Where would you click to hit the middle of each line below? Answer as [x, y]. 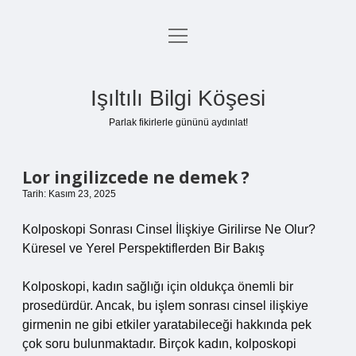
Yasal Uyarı [178, 114]
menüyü [190, 35]
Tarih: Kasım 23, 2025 [69, 194]
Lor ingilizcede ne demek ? [136, 177]
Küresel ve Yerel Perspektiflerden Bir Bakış [143, 248]
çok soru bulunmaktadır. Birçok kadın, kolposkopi [159, 344]
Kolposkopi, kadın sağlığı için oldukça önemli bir [158, 286]
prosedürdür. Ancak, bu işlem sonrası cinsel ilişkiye [165, 306]
